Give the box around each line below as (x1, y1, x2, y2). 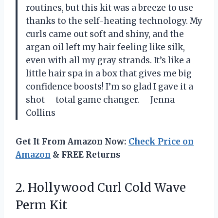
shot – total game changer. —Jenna (26, 94, 175, 105)
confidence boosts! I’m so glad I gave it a (26, 81, 193, 92)
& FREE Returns (51, 149, 120, 160)
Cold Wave (125, 180, 186, 195)
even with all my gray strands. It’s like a (26, 54, 191, 66)
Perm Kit (16, 197, 67, 213)
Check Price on (128, 136, 194, 147)
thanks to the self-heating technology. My (26, 15, 202, 26)
